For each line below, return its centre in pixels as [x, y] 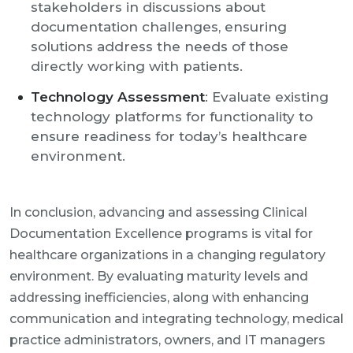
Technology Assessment [118, 97]
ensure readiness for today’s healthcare [169, 136]
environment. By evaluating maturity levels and [159, 276]
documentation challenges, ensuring [159, 27]
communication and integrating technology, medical [176, 319]
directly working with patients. [137, 66]
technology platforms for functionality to [172, 117]
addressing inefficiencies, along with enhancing [159, 297]
